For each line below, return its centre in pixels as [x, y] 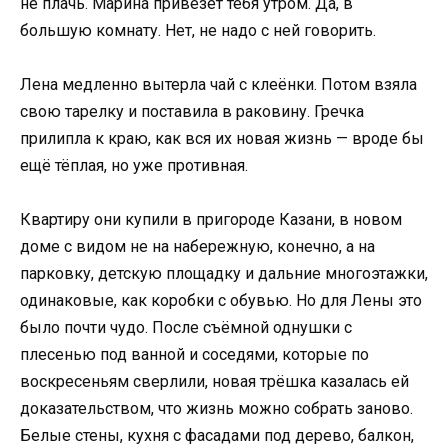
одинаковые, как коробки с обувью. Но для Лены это [221, 301]
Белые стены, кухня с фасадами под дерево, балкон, [217, 436]
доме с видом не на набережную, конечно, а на [197, 247]
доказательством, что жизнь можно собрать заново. [216, 409]
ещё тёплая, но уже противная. [134, 165]
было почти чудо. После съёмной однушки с [186, 328]
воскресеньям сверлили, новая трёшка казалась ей [214, 382]
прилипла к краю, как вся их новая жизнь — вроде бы [222, 138]
